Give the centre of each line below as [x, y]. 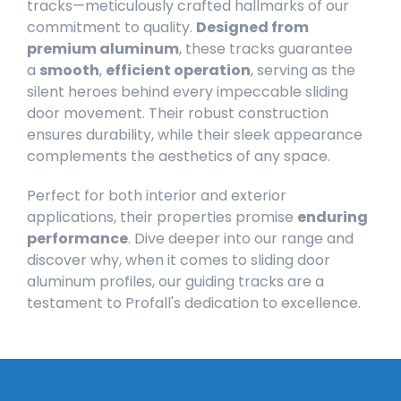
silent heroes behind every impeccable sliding [188, 92]
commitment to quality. [110, 27]
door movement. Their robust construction [178, 113]
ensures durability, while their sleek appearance [195, 135]
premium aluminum [103, 49]
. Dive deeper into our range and [241, 239]
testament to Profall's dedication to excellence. [194, 303]
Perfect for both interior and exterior [157, 196]
